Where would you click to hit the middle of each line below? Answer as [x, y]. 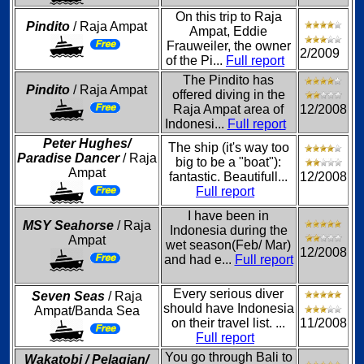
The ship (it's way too [228, 147]
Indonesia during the [228, 230]
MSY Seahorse [68, 225]
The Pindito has [228, 80]
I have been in [228, 216]
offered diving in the [228, 95]
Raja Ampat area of [228, 109]
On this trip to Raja [228, 17]
